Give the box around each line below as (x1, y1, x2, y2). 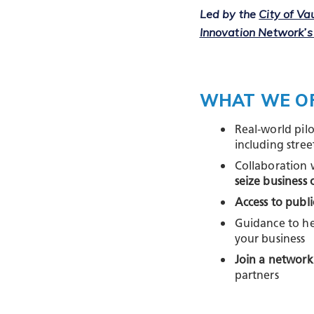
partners (234, 270, 279, 282)
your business (234, 233, 306, 245)
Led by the (199, 6, 259, 21)
